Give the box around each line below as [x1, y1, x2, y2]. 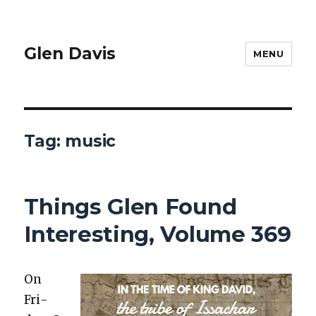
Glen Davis [24, 44, 116, 64]
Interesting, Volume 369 [24, 220, 291, 248]
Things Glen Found [24, 193, 237, 220]
